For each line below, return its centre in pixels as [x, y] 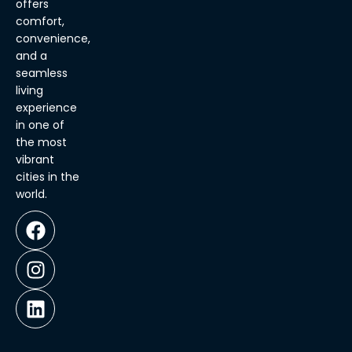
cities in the [48, 177]
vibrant [35, 160]
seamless [42, 73]
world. [31, 194]
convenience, [53, 39]
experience [46, 108]
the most [41, 143]
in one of [40, 125]
